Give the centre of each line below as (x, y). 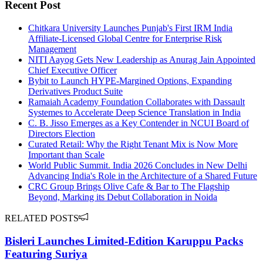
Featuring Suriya (46, 254)
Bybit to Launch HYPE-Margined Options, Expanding (130, 81)
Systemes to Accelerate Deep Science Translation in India (134, 113)
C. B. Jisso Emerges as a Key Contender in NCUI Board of (139, 123)
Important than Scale (66, 155)
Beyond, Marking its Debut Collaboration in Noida (123, 197)
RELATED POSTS (42, 218)
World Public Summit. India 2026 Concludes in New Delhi (138, 166)
